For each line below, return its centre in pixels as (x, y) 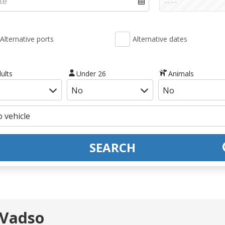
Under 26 (91, 73)
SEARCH (113, 147)
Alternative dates (160, 39)
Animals (181, 73)
